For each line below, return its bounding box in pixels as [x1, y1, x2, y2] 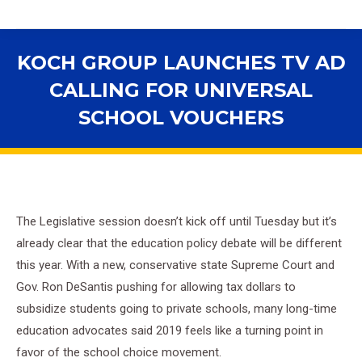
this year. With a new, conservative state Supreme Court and [16, 258, 335, 272]
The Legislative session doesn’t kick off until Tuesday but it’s [16, 214, 337, 229]
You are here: [181, 135, 251, 149]
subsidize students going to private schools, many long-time [16, 301, 337, 316]
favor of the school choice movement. [16, 345, 221, 360]
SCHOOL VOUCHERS [78, 106, 284, 129]
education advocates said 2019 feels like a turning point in [16, 323, 323, 338]
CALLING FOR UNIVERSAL [49, 78, 313, 102]
